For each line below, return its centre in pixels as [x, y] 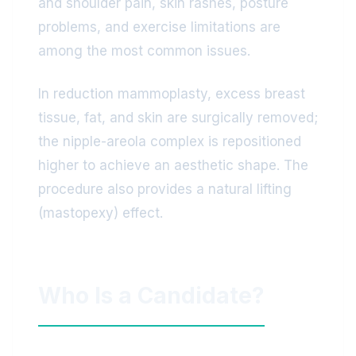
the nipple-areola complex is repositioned [170, 141]
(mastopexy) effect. [101, 213]
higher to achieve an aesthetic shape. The [173, 165]
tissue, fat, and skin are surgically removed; [178, 118]
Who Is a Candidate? [151, 296]
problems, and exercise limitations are [159, 27]
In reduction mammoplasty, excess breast [172, 94]
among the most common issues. [144, 51]
